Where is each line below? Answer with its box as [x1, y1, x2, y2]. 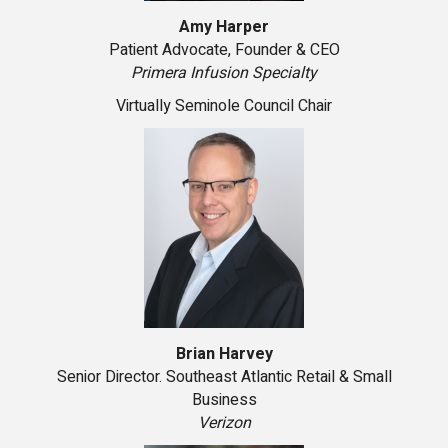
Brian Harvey [175, 342, 273, 367]
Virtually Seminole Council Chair [116, 94, 332, 119]
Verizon [197, 411, 251, 436]
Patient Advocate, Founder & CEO [108, 38, 340, 63]
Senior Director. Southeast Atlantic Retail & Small [56, 365, 392, 390]
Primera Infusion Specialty [131, 61, 317, 86]
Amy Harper [179, 15, 269, 40]
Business [191, 388, 257, 413]
